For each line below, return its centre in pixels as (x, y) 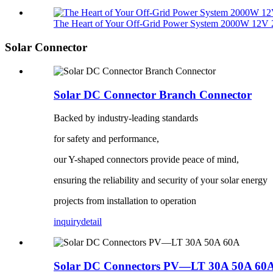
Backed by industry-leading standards (126, 118)
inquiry (67, 222)
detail (91, 222)
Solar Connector (46, 48)
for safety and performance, (106, 139)
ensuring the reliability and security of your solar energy (161, 180)
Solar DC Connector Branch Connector (153, 94)
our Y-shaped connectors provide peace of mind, (146, 160)
